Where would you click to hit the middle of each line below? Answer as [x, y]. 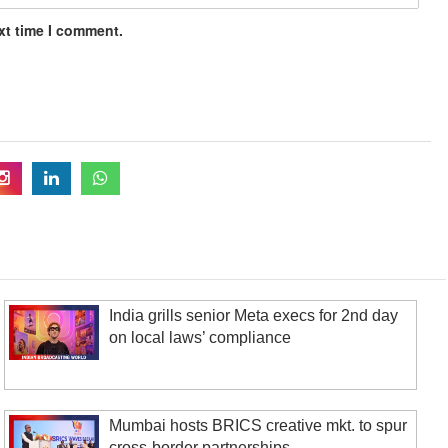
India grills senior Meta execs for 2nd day [254, 315]
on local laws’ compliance [200, 337]
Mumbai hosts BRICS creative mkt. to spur [258, 425]
